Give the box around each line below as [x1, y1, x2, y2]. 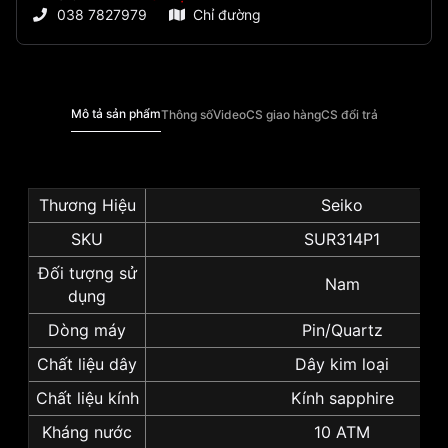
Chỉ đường [193, 6, 261, 24]
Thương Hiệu [38, 195, 136, 216]
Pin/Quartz [301, 320, 383, 341]
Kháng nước [42, 422, 132, 443]
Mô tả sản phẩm [70, 106, 161, 122]
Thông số [160, 106, 213, 122]
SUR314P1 [304, 229, 380, 250]
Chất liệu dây [37, 354, 137, 375]
